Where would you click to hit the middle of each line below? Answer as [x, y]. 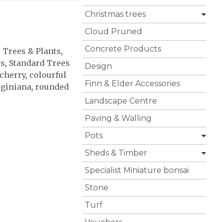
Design [98, 66]
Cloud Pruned [113, 32]
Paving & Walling [118, 118]
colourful [48, 75]
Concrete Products [123, 49]
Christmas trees [115, 14]
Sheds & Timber [116, 153]
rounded [52, 86]
